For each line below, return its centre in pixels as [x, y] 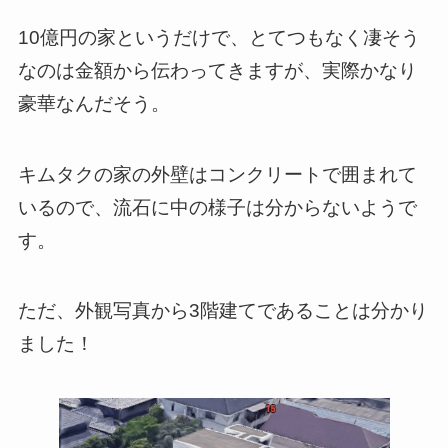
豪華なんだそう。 [93, 103]
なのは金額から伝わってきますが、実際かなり [217, 70]
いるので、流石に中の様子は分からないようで [217, 207]
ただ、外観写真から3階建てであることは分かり [222, 311]
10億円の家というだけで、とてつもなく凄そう [218, 37]
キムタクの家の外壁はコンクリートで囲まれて [217, 174]
